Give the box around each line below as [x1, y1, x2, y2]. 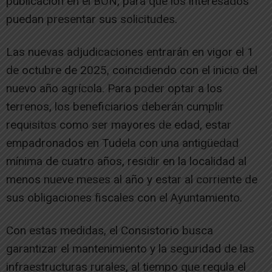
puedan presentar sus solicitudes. [6, 12, 177, 26]
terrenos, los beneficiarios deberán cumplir [6, 99, 224, 114]
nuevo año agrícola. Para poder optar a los [6, 81, 222, 95]
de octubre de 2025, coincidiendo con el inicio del [6, 63, 257, 77]
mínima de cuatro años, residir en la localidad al [6, 154, 246, 168]
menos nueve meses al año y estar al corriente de [6, 172, 257, 186]
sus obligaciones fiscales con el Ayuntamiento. [6, 190, 242, 205]
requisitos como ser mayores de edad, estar [6, 117, 231, 132]
